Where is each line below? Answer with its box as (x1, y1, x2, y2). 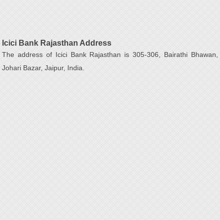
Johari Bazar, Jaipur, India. (2, 64, 85, 72)
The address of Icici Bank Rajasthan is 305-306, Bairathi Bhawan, (2, 51, 218, 58)
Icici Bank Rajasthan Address (2, 39, 112, 47)
